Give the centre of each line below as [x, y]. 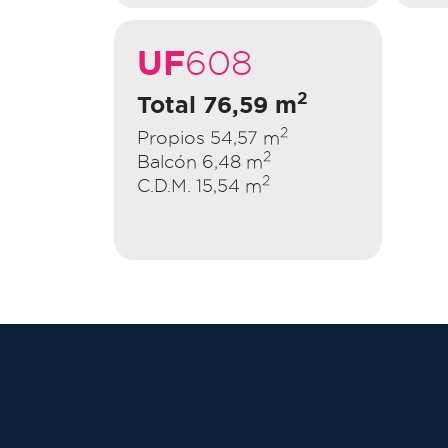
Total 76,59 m [217, 104]
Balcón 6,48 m [200, 161]
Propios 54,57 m [208, 137]
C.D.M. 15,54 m [199, 185]
